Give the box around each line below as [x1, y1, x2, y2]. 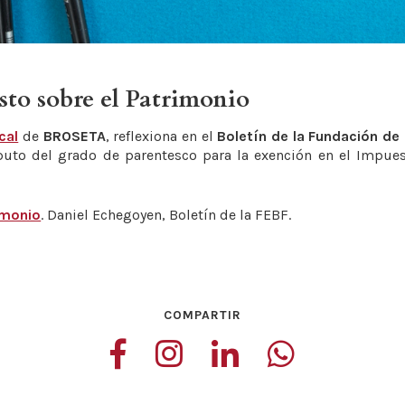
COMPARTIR [164, 306, 241, 323]
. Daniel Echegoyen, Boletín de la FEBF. [41, 206, 292, 224]
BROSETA [42, 127, 106, 146]
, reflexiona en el [105, 127, 218, 146]
